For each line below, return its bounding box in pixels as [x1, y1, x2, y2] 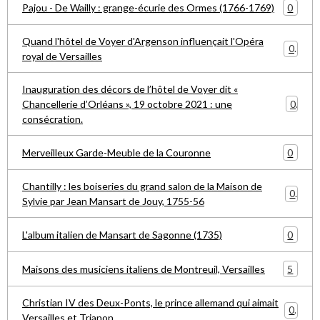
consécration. [22, 113, 83, 125]
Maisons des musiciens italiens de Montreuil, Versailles [22, 263, 265, 275]
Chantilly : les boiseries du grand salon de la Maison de [22, 180, 262, 192]
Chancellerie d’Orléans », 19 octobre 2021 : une [22, 98, 232, 110]
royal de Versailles [22, 50, 102, 62]
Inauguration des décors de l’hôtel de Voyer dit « [22, 83, 238, 95]
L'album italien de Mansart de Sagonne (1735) [22, 229, 222, 241]
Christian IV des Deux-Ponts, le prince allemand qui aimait [22, 296, 279, 309]
